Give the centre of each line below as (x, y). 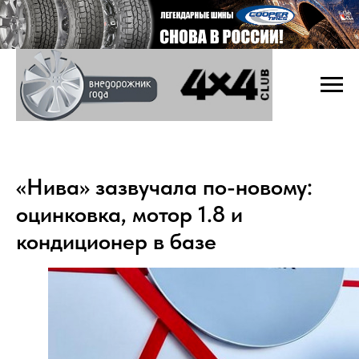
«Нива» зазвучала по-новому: (164, 187)
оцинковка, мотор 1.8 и (129, 214)
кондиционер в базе (116, 242)
